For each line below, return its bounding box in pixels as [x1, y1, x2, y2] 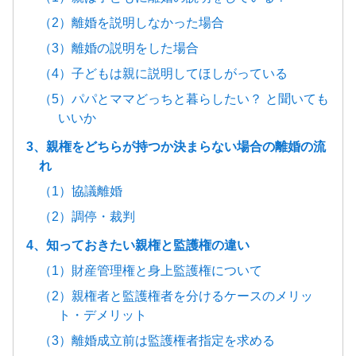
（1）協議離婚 [39, 184, 122, 199]
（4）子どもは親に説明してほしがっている [39, 67, 288, 81]
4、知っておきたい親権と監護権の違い [26, 238, 250, 253]
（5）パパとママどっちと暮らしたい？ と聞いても [39, 92, 329, 106]
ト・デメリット [58, 308, 147, 323]
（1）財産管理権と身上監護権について [39, 264, 262, 278]
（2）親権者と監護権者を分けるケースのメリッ [39, 289, 313, 304]
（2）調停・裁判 [39, 210, 135, 224]
